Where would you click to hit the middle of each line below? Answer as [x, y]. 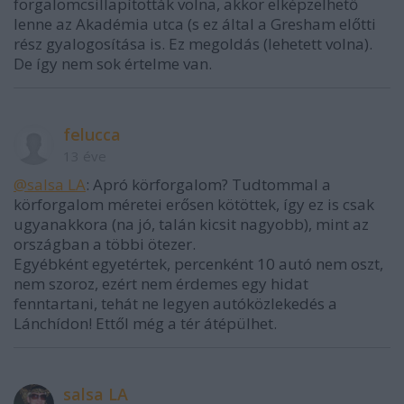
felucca [92, 135]
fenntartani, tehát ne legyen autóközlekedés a [175, 304]
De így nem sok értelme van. [113, 64]
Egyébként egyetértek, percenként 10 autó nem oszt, [198, 264]
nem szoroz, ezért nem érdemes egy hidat [161, 284]
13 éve [85, 156]
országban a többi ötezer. [105, 244]
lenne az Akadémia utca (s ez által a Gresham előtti [195, 24]
